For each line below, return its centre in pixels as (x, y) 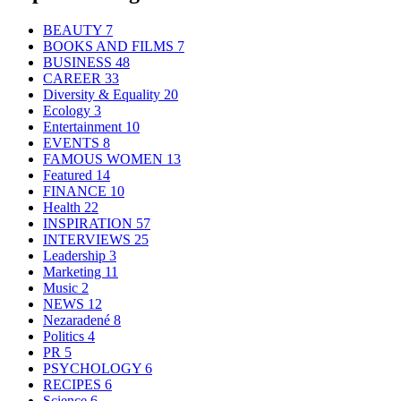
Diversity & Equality (103, 95)
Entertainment (84, 127)
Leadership (76, 256)
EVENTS (73, 143)
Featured (69, 175)
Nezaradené (78, 320)
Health (64, 208)
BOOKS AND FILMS (110, 47)
